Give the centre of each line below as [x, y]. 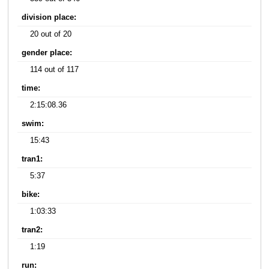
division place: [49, 18]
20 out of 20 [51, 35]
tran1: [32, 159]
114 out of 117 [55, 70]
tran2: [32, 230]
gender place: [47, 53]
